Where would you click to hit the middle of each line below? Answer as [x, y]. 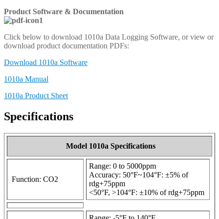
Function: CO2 [34, 179]
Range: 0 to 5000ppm [122, 166]
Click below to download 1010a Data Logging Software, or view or [109, 37]
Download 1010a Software [46, 63]
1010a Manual [26, 79]
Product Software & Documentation [64, 12]
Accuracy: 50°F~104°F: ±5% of [139, 175]
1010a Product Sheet [36, 96]
